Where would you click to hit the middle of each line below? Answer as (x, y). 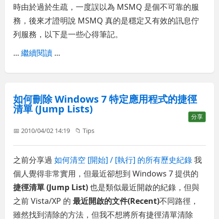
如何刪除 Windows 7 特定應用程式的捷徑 (105, 99)
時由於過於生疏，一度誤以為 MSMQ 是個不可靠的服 (106, 7)
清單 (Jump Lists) (53, 109)
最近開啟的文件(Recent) (116, 201)
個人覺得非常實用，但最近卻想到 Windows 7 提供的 (106, 173)
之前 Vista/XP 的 (43, 201)
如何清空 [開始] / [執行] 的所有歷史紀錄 (123, 160)
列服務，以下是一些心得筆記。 (68, 34)
